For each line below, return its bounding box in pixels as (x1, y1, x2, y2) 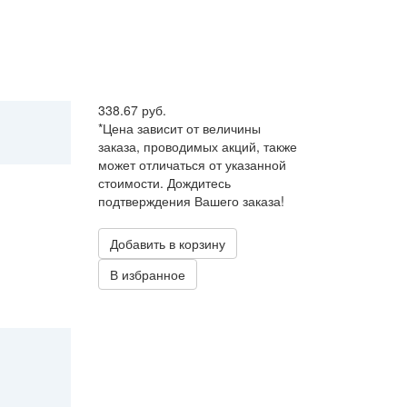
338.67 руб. (97, 101, 166, 120)
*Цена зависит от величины (97, 119, 261, 138)
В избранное (109, 265, 185, 284)
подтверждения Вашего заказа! (97, 192, 284, 211)
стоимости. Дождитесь (97, 174, 231, 193)
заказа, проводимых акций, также (97, 137, 297, 156)
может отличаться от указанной (97, 155, 286, 174)
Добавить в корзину (109, 234, 225, 253)
